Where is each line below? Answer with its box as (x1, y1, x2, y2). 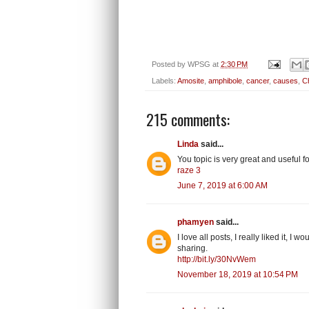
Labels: (152, 76, 177, 85)
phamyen (177, 217, 214, 227)
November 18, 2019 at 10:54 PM (177, 269, 298, 279)
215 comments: (146, 108, 230, 130)
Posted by (152, 59, 188, 68)
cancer (246, 76, 269, 85)
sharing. (177, 243, 208, 253)
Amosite (177, 76, 204, 85)
